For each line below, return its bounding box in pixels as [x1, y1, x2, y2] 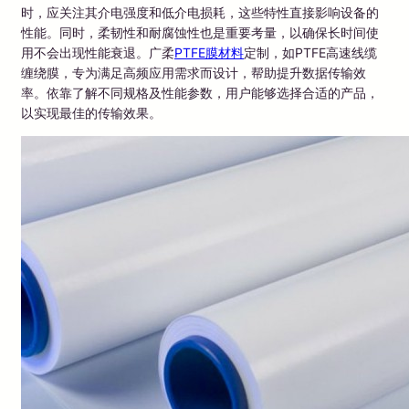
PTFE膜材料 [174, 44, 244, 60]
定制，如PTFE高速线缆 [244, 44, 377, 60]
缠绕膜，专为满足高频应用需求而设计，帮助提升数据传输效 [21, 64, 366, 80]
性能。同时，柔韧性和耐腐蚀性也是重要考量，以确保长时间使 [21, 24, 379, 40]
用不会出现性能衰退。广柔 [21, 44, 174, 60]
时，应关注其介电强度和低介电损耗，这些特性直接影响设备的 [21, 4, 379, 20]
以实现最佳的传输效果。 [21, 104, 162, 121]
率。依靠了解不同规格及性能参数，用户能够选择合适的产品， [21, 84, 379, 100]
